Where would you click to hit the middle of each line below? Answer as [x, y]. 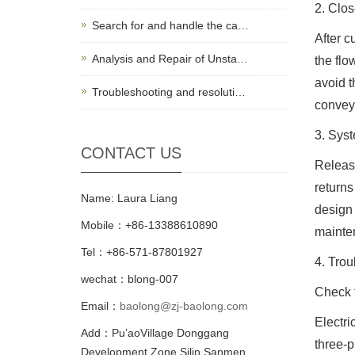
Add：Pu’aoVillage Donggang [155, 332]
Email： [100, 305]
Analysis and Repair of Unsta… [170, 58]
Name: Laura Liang [129, 198]
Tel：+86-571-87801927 [142, 252]
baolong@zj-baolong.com [184, 305]
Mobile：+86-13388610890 [149, 225]
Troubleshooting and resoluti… [169, 92]
